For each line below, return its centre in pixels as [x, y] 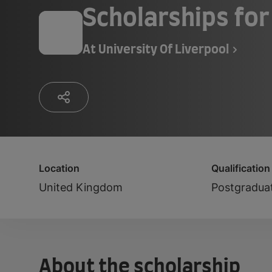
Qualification [241, 168]
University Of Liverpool [164, 49]
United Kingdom [81, 187]
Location [59, 168]
